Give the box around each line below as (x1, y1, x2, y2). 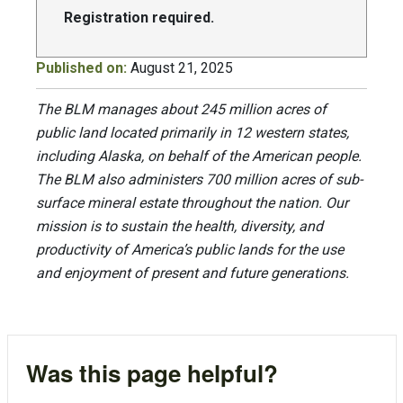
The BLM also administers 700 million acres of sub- (36, 170, 363, 188)
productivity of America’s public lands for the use (36, 240, 344, 258)
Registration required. (64, 8, 214, 26)
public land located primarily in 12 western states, (36, 123, 349, 141)
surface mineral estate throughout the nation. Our (36, 193, 348, 211)
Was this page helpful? (25, 355, 278, 390)
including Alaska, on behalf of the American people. (36, 147, 362, 165)
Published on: (36, 58, 127, 76)
